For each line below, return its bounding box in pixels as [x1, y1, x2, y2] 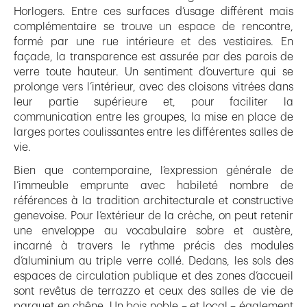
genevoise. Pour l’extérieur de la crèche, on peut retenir [14, 210, 293, 222]
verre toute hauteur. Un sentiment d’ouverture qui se [14, 66, 293, 78]
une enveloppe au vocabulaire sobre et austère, [14, 225, 293, 237]
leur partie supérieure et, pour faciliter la [14, 97, 293, 108]
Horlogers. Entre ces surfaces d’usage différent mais [14, 6, 293, 18]
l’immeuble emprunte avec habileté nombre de [14, 180, 293, 192]
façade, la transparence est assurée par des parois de [14, 51, 293, 63]
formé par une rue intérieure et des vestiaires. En [14, 36, 293, 48]
